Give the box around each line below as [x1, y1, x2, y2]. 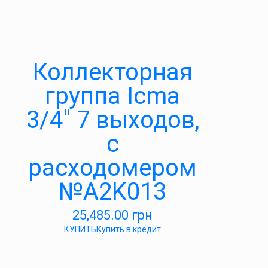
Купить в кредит [96, 224, 161, 234]
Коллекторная [32, 58, 193, 86]
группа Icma [45, 82, 180, 110]
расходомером [28, 154, 197, 182]
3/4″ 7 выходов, [26, 106, 199, 134]
